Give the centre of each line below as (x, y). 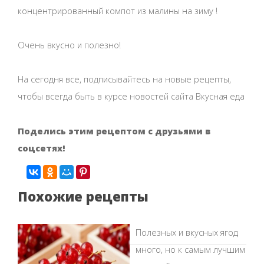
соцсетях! (42, 148)
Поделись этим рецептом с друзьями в (114, 131)
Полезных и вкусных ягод (187, 232)
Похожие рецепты (83, 196)
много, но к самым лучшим (190, 249)
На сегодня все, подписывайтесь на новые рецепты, (124, 79)
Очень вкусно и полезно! (69, 44)
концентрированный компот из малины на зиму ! (118, 10)
